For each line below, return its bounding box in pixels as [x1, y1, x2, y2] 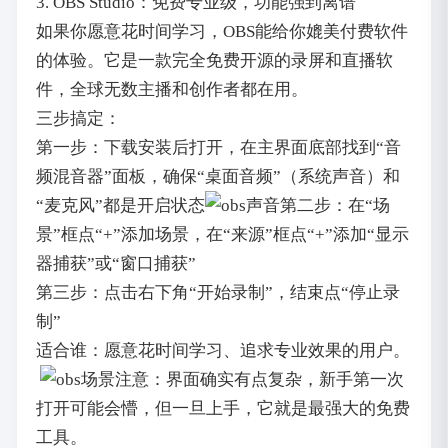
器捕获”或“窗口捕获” [35, 254, 196, 274]
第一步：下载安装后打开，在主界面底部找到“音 [35, 138, 401, 158]
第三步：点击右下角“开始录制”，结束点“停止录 [35, 283, 400, 303]
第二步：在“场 [279, 196, 390, 216]
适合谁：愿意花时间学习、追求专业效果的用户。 [35, 341, 410, 361]
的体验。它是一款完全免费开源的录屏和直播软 [35, 51, 393, 71]
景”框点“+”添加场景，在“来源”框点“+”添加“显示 [35, 225, 409, 245]
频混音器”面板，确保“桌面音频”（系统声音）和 [35, 167, 400, 187]
